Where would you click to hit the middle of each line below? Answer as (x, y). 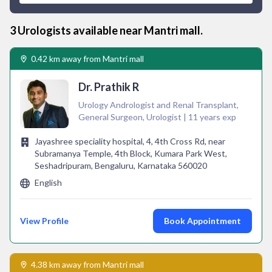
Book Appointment (202, 221)
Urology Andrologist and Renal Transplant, (158, 105)
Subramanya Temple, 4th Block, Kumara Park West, (131, 153)
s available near (105, 30)
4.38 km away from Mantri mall (87, 264)
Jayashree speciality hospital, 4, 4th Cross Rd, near (130, 141)
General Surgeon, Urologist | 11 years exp (157, 117)
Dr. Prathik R (109, 87)
